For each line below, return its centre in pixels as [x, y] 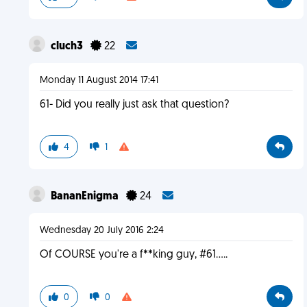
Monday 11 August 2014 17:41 [99, 81]
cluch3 [67, 47]
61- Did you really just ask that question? [134, 105]
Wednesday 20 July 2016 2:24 [101, 231]
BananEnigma [85, 197]
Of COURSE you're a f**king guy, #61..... [133, 255]
